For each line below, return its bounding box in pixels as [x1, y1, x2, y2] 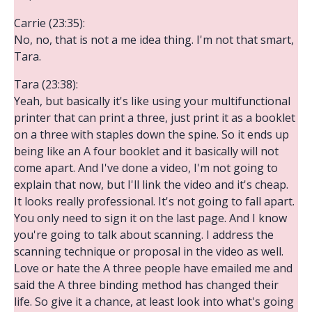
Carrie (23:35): [14, 15, 85, 31]
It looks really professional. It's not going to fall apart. [14, 193, 295, 209]
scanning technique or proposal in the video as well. [14, 243, 283, 259]
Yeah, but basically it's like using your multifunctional [14, 93, 290, 109]
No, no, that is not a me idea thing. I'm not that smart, [14, 31, 294, 47]
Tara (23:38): [14, 76, 78, 92]
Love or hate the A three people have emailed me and [14, 260, 292, 276]
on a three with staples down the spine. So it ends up [14, 126, 289, 142]
